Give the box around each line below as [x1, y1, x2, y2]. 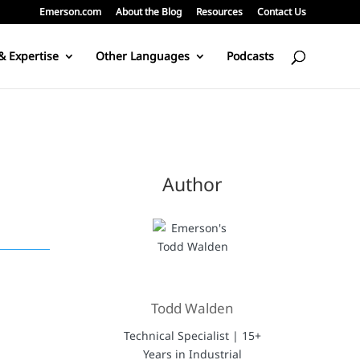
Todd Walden [151, 298, 235, 317]
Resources [195, 5, 243, 18]
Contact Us [256, 5, 306, 18]
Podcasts [226, 48, 274, 63]
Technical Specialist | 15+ [123, 327, 261, 343]
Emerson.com [39, 5, 101, 18]
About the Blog [115, 5, 182, 18]
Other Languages [95, 48, 190, 63]
